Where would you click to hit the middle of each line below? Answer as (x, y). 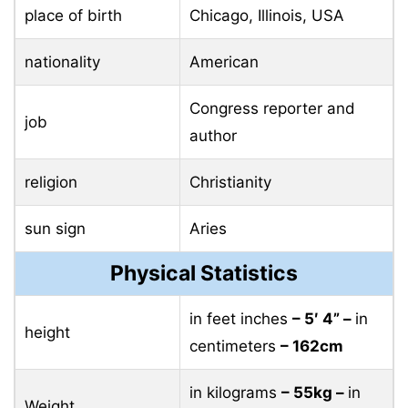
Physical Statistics (204, 274)
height (47, 333)
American (224, 62)
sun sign (55, 229)
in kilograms (235, 393)
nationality (62, 62)
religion (51, 183)
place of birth (73, 16)
